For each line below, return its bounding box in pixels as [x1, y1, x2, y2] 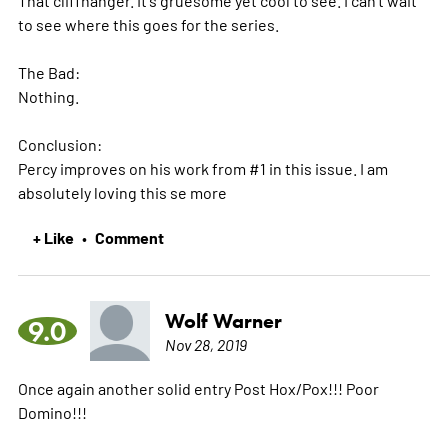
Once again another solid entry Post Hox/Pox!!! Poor [17, 377, 379, 398]
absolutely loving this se [17, 181, 190, 202]
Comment [94, 225, 164, 248]
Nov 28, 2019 [164, 333, 247, 354]
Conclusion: [17, 133, 102, 154]
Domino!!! [17, 401, 87, 422]
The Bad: [17, 61, 80, 82]
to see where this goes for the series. [17, 13, 279, 34]
